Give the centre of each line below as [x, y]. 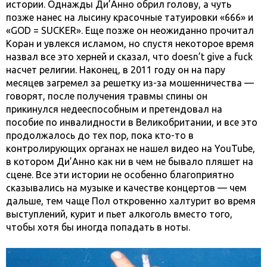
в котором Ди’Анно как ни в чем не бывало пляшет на [130, 162]
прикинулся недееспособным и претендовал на [114, 109]
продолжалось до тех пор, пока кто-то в [100, 135]
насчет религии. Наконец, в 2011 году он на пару [116, 70]
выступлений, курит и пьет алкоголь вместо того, [119, 214]
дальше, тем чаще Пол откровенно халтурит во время [131, 201]
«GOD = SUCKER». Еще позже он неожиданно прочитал [130, 30]
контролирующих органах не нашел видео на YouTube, [131, 148]
